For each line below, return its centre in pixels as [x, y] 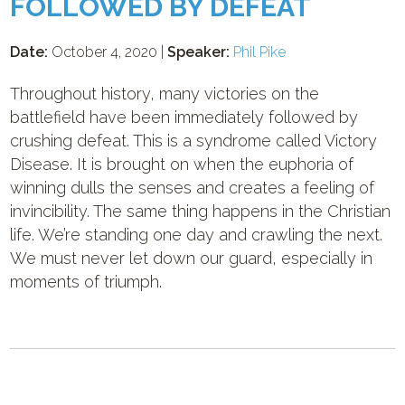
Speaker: [199, 52]
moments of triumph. [86, 282]
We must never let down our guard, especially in [192, 258]
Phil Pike [260, 52]
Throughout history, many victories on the [165, 94]
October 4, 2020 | [108, 52]
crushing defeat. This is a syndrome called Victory [194, 141]
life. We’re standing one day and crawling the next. [197, 235]
